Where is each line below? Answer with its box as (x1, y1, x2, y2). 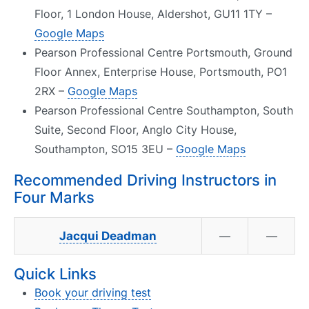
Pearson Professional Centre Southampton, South (34, 103, 293, 117)
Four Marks (14, 188, 94, 206)
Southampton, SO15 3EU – (34, 141, 176, 156)
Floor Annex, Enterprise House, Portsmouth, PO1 (34, 64, 287, 79)
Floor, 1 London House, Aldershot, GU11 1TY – (34, 6, 272, 21)
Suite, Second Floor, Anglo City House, (34, 122, 237, 137)
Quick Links (14, 264, 97, 283)
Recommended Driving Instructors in (14, 170, 277, 189)
